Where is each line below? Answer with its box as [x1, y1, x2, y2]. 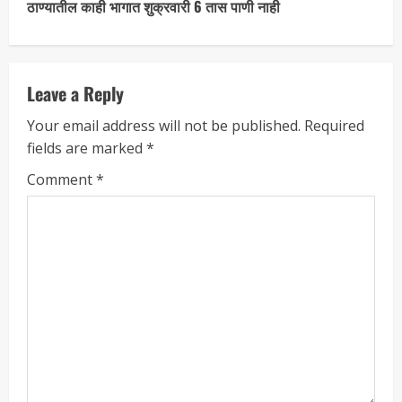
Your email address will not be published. [27, 115, 301, 135]
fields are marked [27, 137, 146, 158]
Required [304, 115, 364, 135]
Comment [27, 169, 96, 189]
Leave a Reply [27, 79, 124, 107]
